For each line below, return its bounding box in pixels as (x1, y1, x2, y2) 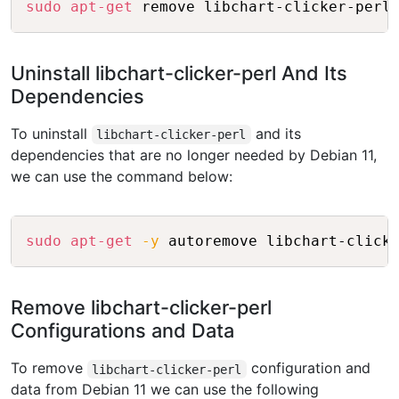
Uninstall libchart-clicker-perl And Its (11, 61, 347, 85)
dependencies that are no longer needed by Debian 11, (11, 146, 377, 165)
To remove (11, 359, 87, 378)
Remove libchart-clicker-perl (11, 296, 272, 320)
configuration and (246, 359, 370, 378)
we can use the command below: (11, 167, 232, 186)
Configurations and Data (11, 319, 234, 343)
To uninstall (11, 125, 92, 143)
